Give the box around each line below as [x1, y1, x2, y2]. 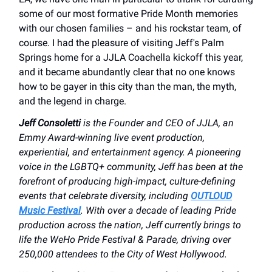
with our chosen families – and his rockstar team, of [19, 22, 242, 35]
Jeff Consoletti [19, 117, 81, 129]
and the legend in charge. [19, 95, 126, 107]
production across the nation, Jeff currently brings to [19, 219, 241, 231]
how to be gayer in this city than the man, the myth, [19, 81, 236, 93]
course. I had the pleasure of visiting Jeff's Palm [19, 37, 224, 49]
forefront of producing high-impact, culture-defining [19, 175, 236, 188]
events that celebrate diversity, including [19, 190, 191, 202]
